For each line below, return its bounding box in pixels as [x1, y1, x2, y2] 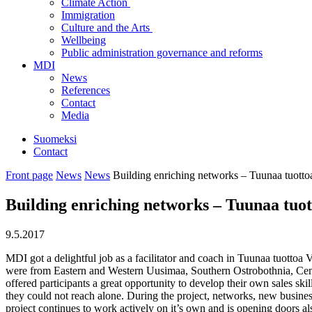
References [61, 84, 110, 96]
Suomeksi [33, 133, 77, 145]
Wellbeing [61, 34, 106, 46]
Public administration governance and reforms [61, 47, 263, 58]
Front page [6, 169, 53, 181]
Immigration [61, 9, 115, 21]
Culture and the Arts [61, 22, 153, 33]
